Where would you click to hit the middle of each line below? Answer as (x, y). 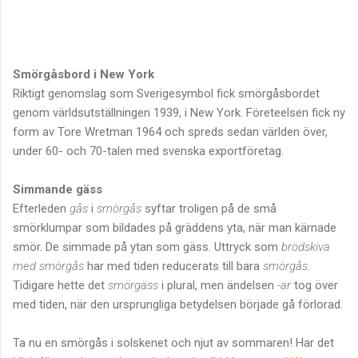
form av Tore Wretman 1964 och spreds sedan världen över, (170, 131)
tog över (316, 285)
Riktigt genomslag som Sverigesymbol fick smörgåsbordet (166, 93)
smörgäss (133, 285)
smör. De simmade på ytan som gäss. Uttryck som (147, 247)
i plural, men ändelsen (218, 285)
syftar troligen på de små (211, 208)
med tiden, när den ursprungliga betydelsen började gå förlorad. (178, 304)
